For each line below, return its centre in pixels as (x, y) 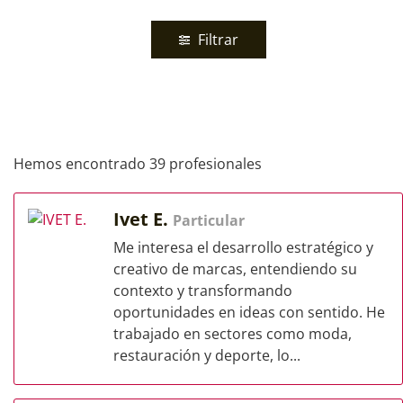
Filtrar (216, 40)
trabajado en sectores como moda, (233, 334)
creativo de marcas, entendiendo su (235, 269)
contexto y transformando (203, 291)
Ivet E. (143, 219)
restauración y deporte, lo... (207, 355)
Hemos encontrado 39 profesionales (138, 164)
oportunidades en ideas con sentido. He (249, 312)
